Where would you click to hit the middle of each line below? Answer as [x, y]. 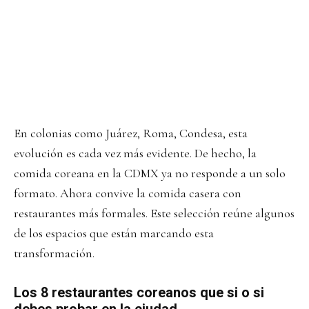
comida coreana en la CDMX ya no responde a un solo [150, 173]
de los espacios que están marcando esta [114, 233]
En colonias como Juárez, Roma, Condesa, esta [131, 133]
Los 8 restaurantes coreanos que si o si [139, 293]
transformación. [54, 253]
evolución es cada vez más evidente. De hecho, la [135, 153]
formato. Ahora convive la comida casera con [128, 193]
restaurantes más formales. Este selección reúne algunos [154, 213]
